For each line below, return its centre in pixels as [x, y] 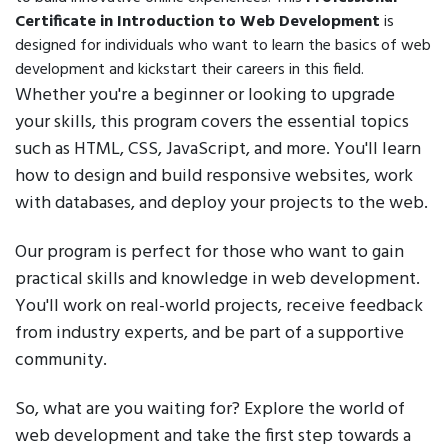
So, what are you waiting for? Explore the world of [210, 409]
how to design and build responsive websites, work [214, 176]
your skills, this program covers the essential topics [212, 122]
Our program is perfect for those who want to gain [209, 252]
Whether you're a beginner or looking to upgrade [205, 95]
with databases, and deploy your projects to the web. [221, 203]
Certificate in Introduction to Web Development [197, 22]
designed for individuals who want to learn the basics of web [223, 46]
